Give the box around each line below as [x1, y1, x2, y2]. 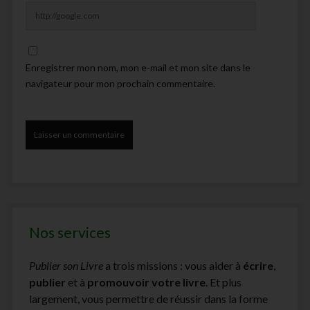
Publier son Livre [29, 259, 104, 272]
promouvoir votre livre [87, 275, 206, 289]
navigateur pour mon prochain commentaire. [25, 77, 215, 89]
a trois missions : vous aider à [103, 259, 244, 272]
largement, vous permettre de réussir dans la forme [29, 292, 268, 305]
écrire [243, 259, 274, 272]
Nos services [29, 224, 111, 241]
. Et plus [206, 275, 242, 289]
